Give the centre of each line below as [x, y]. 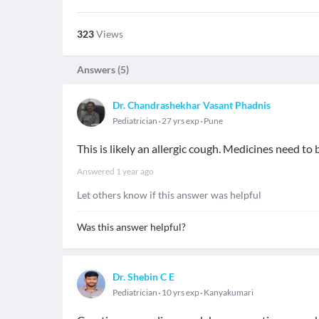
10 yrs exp [181, 292]
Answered [96, 171]
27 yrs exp [181, 121]
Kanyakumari [229, 292]
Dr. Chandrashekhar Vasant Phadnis [192, 105]
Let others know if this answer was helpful [169, 195]
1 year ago [135, 171]
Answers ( [99, 69]
